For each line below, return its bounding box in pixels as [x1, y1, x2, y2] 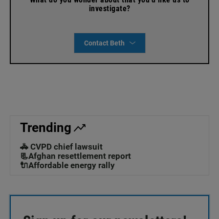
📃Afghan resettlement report [20, 151, 131, 161]
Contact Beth [84, 39, 125, 47]
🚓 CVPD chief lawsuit [20, 142, 103, 152]
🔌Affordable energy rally [20, 160, 115, 171]
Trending [20, 120, 71, 135]
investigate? [88, 4, 131, 14]
